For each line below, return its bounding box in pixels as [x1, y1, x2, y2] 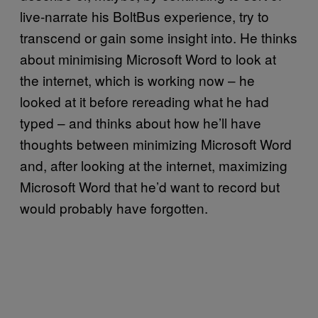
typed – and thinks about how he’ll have [20, 112, 261, 132]
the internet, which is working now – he [20, 70, 255, 89]
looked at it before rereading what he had [20, 91, 269, 111]
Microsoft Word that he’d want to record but [20, 176, 280, 196]
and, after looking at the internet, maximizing [20, 155, 287, 175]
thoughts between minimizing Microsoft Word [20, 133, 292, 153]
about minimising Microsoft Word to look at [20, 48, 276, 68]
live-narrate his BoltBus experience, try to [20, 6, 269, 26]
